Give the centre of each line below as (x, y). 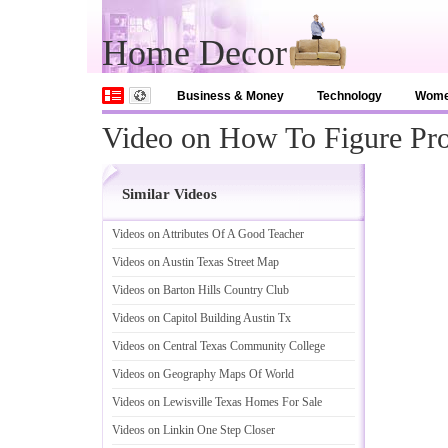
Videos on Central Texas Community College (218, 346)
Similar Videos (169, 194)
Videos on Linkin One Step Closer (193, 430)
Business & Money (230, 96)
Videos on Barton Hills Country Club (200, 290)
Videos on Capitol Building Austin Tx (201, 318)
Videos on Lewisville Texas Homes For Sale (217, 402)
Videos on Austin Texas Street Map (195, 262)
